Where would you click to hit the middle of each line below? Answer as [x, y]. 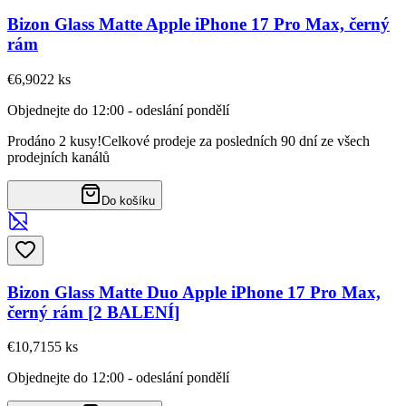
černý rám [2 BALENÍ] [93, 312]
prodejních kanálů [58, 157]
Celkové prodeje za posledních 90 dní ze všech [236, 140]
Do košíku [128, 200]
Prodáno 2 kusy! [54, 140]
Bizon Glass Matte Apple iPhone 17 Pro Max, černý [198, 24]
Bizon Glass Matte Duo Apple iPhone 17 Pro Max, [194, 292]
